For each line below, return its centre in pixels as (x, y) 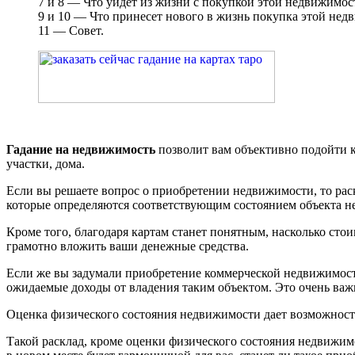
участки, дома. (46, 163)
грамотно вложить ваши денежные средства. (128, 246)
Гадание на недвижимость (81, 149)
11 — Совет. (71, 30)
